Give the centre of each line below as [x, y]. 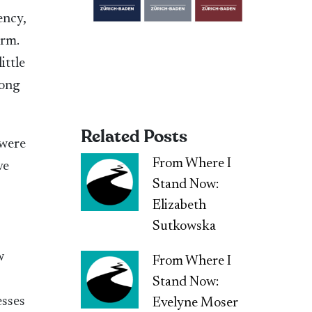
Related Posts [134, 136]
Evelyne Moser [196, 303]
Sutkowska [185, 226]
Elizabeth [180, 205]
